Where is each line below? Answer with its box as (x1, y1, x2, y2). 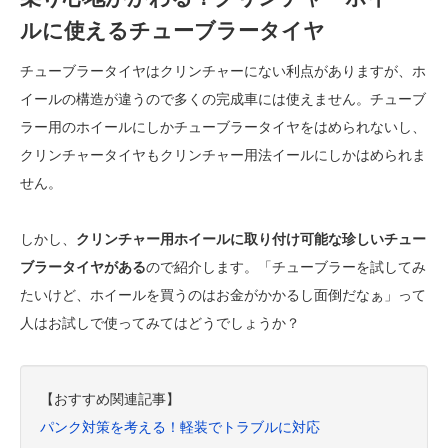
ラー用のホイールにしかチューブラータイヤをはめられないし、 (20, 119, 426, 135)
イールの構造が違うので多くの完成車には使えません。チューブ (20, 91, 426, 107)
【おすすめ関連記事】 (40, 391, 180, 407)
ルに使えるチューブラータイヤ (20, 19, 325, 42)
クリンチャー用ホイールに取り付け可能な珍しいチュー (76, 231, 426, 247)
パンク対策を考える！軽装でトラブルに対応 (40, 419, 320, 435)
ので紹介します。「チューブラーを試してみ (146, 259, 426, 275)
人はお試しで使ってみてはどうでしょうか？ (20, 315, 300, 331)
